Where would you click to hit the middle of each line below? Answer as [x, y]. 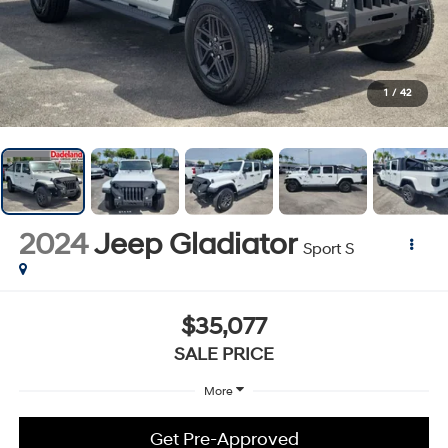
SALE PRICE [224, 355]
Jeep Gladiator [194, 244]
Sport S [328, 248]
